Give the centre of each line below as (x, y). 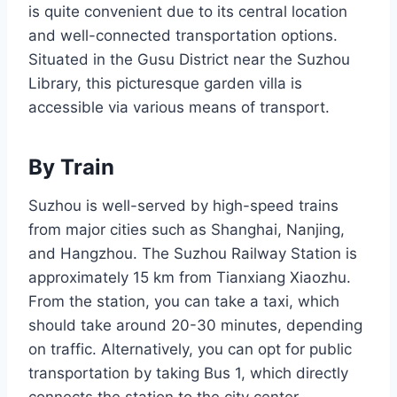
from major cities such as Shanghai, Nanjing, (187, 230)
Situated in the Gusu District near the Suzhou (189, 60)
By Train (71, 167)
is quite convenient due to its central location (188, 12)
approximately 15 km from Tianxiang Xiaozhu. (190, 278)
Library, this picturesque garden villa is (165, 84)
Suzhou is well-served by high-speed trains (183, 206)
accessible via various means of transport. (179, 108)
